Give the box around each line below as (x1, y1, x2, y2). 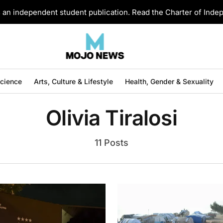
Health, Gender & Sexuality (124, 77, 214, 86)
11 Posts (95, 137, 128, 148)
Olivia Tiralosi (46, 105, 177, 130)
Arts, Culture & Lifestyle (33, 77, 113, 86)
